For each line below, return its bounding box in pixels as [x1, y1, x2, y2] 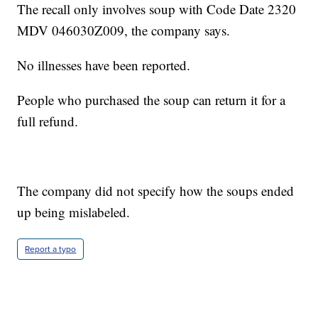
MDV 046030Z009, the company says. [17, 21, 231, 40]
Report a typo [25, 243, 77, 256]
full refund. [17, 112, 79, 131]
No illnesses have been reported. [17, 56, 191, 75]
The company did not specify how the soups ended [17, 182, 295, 200]
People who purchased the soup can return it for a [17, 91, 286, 109]
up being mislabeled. [17, 203, 131, 221]
